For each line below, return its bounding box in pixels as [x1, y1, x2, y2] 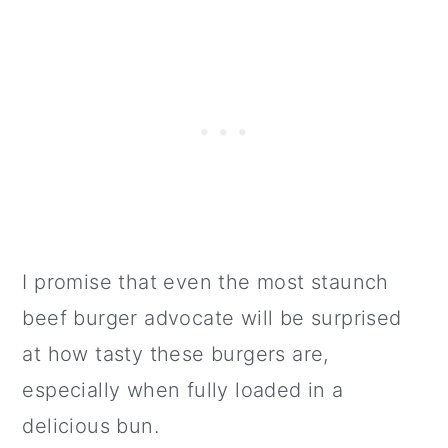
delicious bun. [22, 414, 159, 438]
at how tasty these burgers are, [22, 342, 329, 366]
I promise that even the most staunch [22, 270, 389, 294]
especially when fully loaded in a [22, 378, 344, 402]
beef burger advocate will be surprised [22, 306, 402, 330]
